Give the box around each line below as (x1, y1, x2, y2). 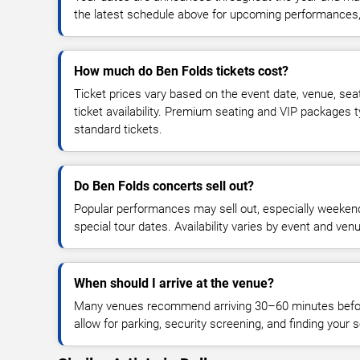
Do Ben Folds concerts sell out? (74, 178, 254, 194)
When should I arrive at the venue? (74, 275, 274, 291)
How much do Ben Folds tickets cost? (74, 63, 288, 79)
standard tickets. (74, 121, 162, 137)
